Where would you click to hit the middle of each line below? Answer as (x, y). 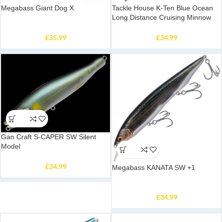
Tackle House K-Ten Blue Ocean (163, 8)
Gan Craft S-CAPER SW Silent (49, 137)
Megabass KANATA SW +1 (154, 167)
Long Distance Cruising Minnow (162, 17)
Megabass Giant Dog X (37, 8)
